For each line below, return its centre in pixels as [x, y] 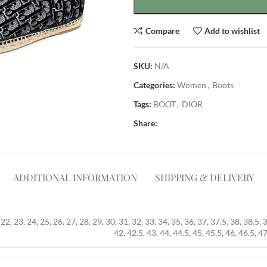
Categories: [154, 85]
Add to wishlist [232, 30]
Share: [145, 123]
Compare [162, 30]
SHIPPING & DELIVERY [204, 177]
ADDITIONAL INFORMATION [75, 177]
